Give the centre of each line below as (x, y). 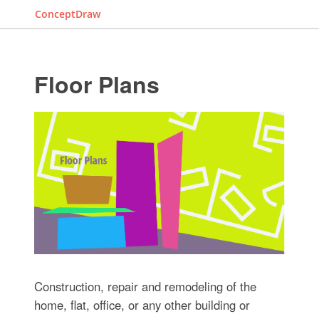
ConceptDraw (68, 14)
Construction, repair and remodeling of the (145, 286)
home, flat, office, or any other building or (142, 304)
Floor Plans (96, 84)
